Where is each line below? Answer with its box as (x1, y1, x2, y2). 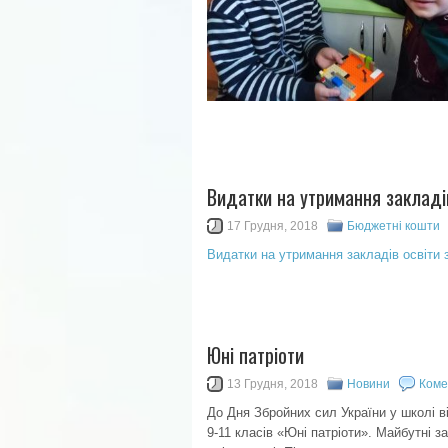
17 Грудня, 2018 (227, 218, 318, 233)
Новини (347, 376, 390, 391)
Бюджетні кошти (347, 218, 440, 233)
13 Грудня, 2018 (227, 376, 318, 391)
